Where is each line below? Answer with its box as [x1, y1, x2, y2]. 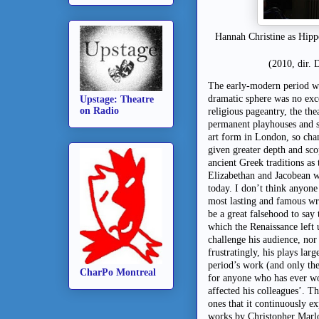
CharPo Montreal [80, 266, 156, 278]
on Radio [80, 105, 119, 116]
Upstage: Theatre [80, 93, 154, 105]
